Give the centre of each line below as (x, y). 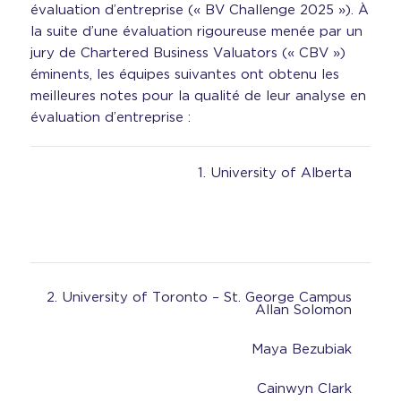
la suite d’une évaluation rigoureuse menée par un (196, 31)
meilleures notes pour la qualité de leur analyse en (198, 96)
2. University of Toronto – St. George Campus (200, 298)
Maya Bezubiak (302, 350)
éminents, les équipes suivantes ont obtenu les (184, 74)
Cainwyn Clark (305, 389)
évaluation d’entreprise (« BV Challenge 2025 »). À (199, 10)
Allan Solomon (304, 310)
